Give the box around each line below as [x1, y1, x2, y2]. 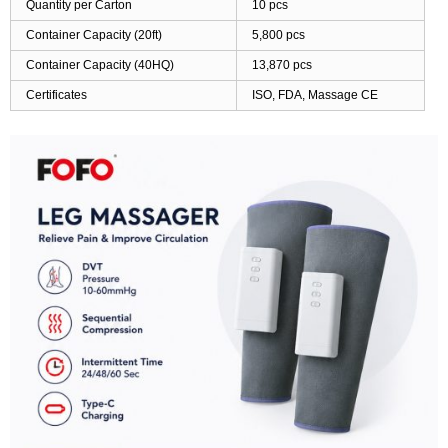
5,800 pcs [252, 27, 305, 42]
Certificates [26, 87, 87, 102]
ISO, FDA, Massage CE [252, 87, 378, 102]
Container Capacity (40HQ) [26, 57, 174, 72]
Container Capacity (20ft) [26, 27, 162, 42]
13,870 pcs [252, 57, 312, 72]
